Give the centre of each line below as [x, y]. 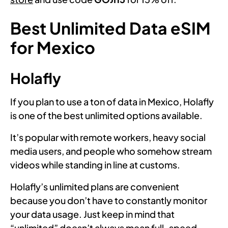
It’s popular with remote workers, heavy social [108, 137]
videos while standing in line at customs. [95, 164]
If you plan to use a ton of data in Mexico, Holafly [112, 101]
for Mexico [53, 47]
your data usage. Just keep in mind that [92, 214]
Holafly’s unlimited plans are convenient [95, 186]
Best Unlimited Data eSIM [110, 28]
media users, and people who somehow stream [111, 151]
